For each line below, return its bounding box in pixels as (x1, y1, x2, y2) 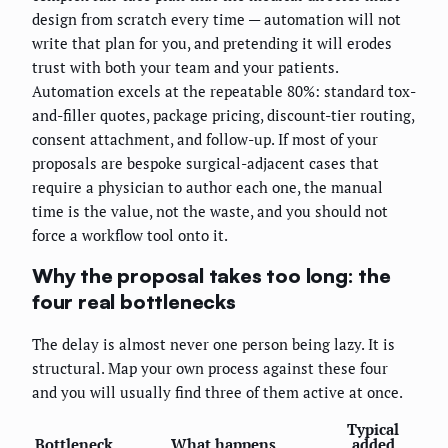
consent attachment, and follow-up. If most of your (32, 128, 378, 149)
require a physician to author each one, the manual (32, 176, 383, 197)
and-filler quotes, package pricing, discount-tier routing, (32, 104, 414, 125)
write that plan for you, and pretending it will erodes (32, 32, 392, 53)
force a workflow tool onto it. (32, 224, 228, 245)
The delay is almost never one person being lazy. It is (32, 333, 395, 354)
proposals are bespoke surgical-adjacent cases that (32, 152, 379, 173)
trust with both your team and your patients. (32, 56, 338, 77)
